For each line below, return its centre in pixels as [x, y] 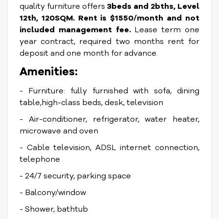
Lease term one [167, 30]
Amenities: [49, 72]
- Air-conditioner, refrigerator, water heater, [109, 119]
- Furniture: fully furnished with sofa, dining [109, 91]
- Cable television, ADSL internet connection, [109, 148]
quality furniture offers [63, 6]
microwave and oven [59, 131]
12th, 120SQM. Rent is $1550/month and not [109, 18]
